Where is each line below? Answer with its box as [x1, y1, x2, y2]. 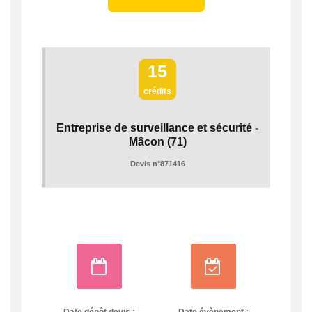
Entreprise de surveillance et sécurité [56, 122, 252, 134]
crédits [143, 86, 171, 97]
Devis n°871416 [130, 159, 185, 169]
